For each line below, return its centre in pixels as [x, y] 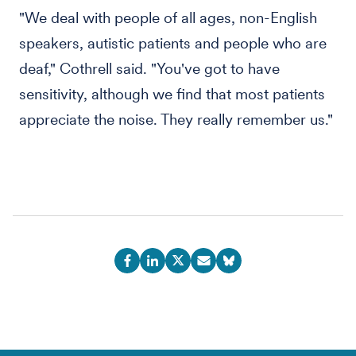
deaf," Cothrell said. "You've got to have [149, 69]
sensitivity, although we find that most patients [172, 94]
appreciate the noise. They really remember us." [176, 120]
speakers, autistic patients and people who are [173, 43]
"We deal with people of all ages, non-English [168, 18]
